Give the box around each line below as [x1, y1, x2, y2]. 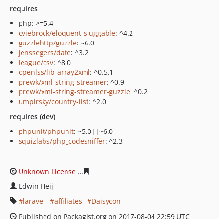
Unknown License [19, 167, 76, 176]
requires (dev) [10, 112, 55, 121]
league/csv [19, 58, 53, 67]
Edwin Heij [19, 181, 53, 191]
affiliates [54, 197, 82, 206]
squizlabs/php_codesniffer [19, 136, 105, 146]
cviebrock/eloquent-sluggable [19, 28, 115, 38]
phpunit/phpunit [19, 127, 74, 136]
